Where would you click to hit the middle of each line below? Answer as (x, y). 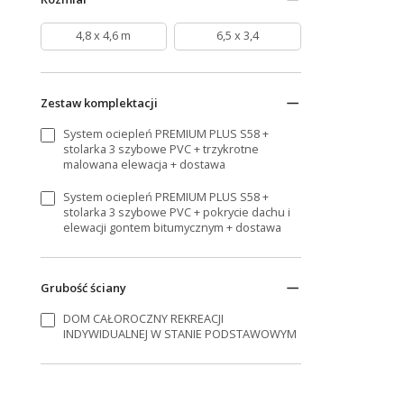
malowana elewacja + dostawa (145, 164)
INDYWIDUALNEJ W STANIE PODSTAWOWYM (180, 334)
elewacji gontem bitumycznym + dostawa (173, 228)
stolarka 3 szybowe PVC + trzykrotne (161, 148)
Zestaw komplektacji (99, 102)
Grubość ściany (83, 288)
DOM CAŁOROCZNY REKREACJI (144, 319)
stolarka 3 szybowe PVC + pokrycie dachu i (177, 212)
